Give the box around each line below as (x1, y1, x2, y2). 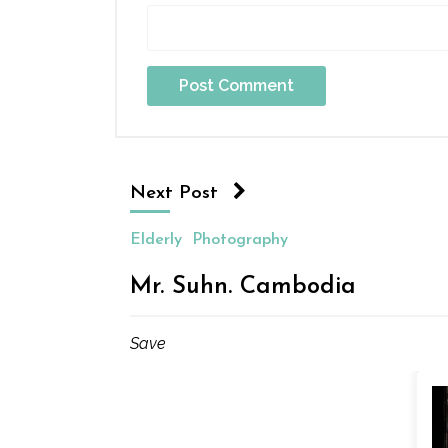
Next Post (130, 184, 218, 203)
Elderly (130, 232, 182, 248)
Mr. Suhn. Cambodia (130, 275, 356, 299)
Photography (192, 232, 288, 248)
